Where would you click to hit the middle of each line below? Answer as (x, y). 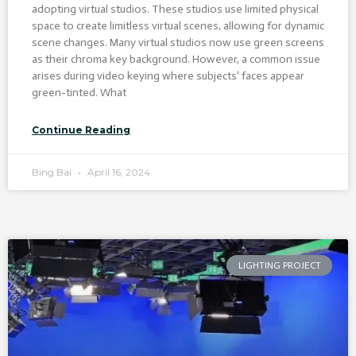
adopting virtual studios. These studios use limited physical (175, 9)
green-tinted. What (79, 92)
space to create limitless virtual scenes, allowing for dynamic (178, 25)
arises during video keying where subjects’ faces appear (168, 75)
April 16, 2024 (118, 172)
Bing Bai (53, 172)
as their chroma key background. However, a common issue (176, 59)
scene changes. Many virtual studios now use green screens (178, 42)
